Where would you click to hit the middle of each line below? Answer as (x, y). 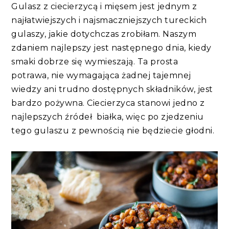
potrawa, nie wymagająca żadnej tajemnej (101, 75)
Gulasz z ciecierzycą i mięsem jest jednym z (104, 6)
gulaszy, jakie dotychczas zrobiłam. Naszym (104, 34)
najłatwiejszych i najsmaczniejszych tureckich (109, 20)
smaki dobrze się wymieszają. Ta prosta (95, 61)
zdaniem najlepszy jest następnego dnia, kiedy (111, 48)
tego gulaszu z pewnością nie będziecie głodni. (113, 130)
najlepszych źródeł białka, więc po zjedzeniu (108, 117)
